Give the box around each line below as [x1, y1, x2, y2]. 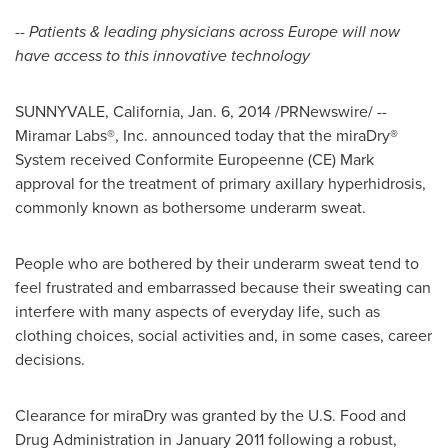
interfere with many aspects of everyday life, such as [15, 300, 380, 323]
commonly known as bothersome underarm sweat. [15, 196, 370, 219]
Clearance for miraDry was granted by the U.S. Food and [15, 404, 406, 427]
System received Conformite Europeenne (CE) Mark [15, 148, 374, 171]
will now [338, 20, 400, 43]
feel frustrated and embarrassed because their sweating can [15, 276, 431, 299]
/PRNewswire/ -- [271, 100, 387, 123]
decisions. [15, 348, 85, 371]
